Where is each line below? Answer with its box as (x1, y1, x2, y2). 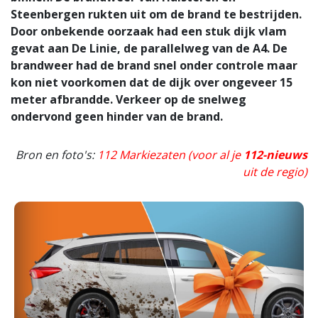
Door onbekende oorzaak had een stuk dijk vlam (11, 23, 287, 40)
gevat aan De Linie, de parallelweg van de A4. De (11, 40, 287, 57)
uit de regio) (243, 164, 307, 180)
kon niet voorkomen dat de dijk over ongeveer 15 (11, 75, 292, 91)
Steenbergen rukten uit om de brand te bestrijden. (11, 6, 302, 23)
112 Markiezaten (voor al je (97, 147, 243, 163)
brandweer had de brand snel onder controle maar (11, 57, 297, 74)
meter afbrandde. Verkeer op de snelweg (11, 92, 246, 108)
